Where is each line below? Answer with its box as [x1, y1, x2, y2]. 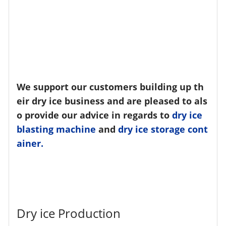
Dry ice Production [17, 204, 121, 221]
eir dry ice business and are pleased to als [17, 94, 208, 107]
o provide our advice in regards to [17, 108, 173, 121]
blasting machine [17, 123, 96, 135]
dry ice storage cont [118, 123, 208, 135]
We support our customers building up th [17, 80, 204, 93]
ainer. [17, 137, 44, 149]
